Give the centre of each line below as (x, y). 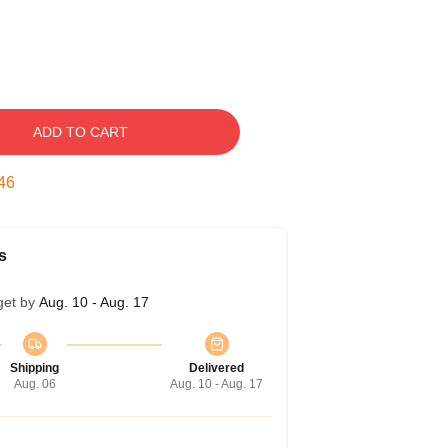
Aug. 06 (34, 384)
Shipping (34, 368)
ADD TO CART (80, 132)
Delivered (216, 368)
